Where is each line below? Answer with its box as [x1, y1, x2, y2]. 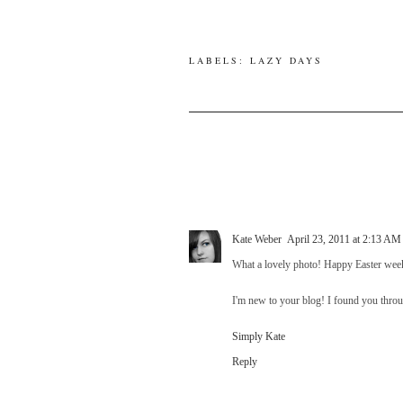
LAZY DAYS [249, 53, 323, 67]
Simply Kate [231, 329, 285, 343]
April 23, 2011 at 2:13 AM [286, 232, 401, 246]
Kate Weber [231, 232, 282, 246]
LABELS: [188, 53, 250, 67]
